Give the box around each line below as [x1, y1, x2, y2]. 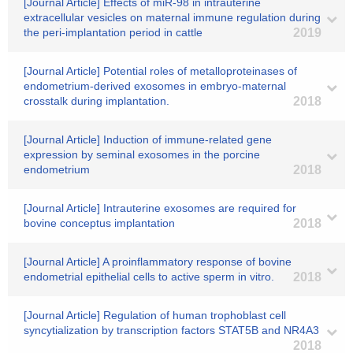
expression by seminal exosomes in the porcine [24, 148, 260, 161]
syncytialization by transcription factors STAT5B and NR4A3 [24, 324, 319, 336]
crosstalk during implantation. [24, 95, 169, 107]
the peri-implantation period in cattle [24, 26, 203, 39]
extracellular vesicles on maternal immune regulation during [24, 11, 321, 24]
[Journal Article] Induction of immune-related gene [24, 133, 272, 146]
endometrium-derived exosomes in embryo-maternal [24, 80, 286, 92]
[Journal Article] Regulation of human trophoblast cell [24, 309, 286, 321]
